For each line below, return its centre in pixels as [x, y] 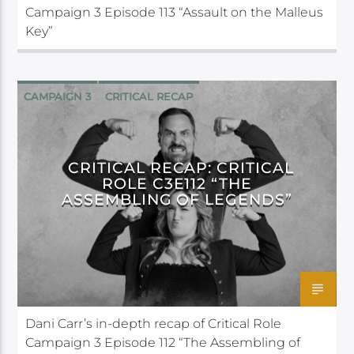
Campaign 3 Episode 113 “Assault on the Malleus [175, 12]
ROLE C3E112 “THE [177, 183]
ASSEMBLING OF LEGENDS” [177, 199]
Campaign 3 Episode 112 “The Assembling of [163, 342]
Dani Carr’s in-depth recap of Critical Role [154, 323]
